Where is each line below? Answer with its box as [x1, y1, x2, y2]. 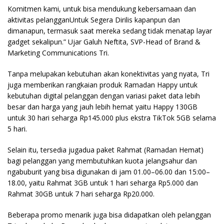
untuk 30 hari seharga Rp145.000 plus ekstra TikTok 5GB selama [7, 113, 216, 122]
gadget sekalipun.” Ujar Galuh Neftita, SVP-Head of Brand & [7, 37, 200, 46]
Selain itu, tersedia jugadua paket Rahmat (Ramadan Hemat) [7, 145, 203, 154]
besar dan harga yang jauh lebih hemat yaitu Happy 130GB [7, 102, 197, 111]
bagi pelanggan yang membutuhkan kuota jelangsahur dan [7, 156, 197, 165]
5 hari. [7, 124, 27, 133]
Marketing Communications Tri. [7, 48, 109, 57]
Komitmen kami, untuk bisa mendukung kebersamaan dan [7, 4, 196, 13]
